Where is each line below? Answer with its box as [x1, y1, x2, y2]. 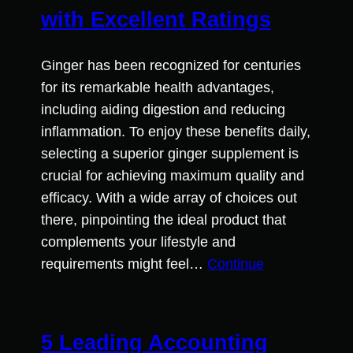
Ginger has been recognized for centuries [41, 57, 301, 73]
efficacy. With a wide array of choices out [41, 189, 297, 206]
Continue [207, 255, 264, 272]
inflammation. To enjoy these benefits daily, [41, 123, 310, 139]
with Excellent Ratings [41, 7, 271, 32]
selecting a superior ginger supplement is [41, 145, 299, 162]
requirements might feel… [41, 255, 207, 272]
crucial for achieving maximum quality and [41, 167, 304, 184]
